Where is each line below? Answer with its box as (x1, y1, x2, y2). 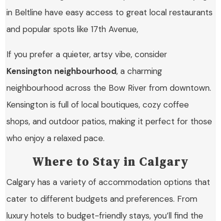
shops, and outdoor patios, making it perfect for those (6, 116, 213, 127)
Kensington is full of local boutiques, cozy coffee (6, 99, 189, 110)
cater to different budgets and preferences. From (6, 193, 198, 205)
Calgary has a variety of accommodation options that (6, 177, 211, 188)
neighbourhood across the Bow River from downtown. (6, 82, 212, 94)
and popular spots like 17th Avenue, (6, 24, 141, 35)
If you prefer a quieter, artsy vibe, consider (6, 49, 168, 60)
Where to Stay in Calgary (33, 153, 188, 170)
